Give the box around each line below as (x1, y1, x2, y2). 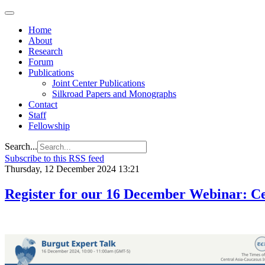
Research (28, 46, 63, 56)
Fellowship (28, 121, 70, 131)
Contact (28, 99, 57, 109)
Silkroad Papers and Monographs (52, 89, 176, 99)
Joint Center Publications (52, 78, 145, 88)
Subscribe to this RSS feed (5, 153, 104, 163)
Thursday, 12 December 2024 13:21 (5, 164, 140, 174)
